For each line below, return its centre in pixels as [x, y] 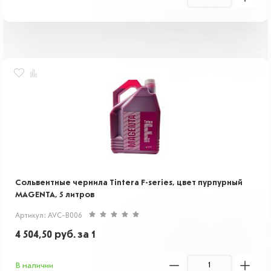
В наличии [34, 266]
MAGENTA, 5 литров [55, 195]
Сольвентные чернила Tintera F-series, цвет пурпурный [129, 183]
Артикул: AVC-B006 [48, 216]
